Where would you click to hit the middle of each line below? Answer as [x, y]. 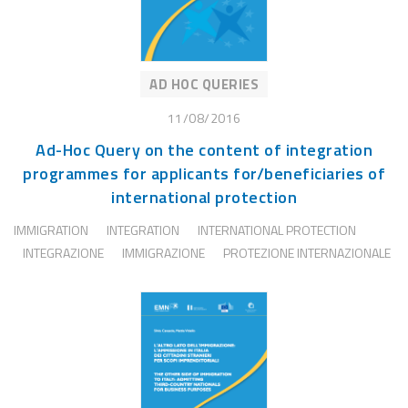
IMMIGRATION [51, 230]
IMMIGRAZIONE [163, 253]
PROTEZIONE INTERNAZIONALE [307, 253]
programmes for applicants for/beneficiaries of [204, 174]
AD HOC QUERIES [204, 85]
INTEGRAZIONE [63, 253]
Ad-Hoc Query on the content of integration [204, 150]
